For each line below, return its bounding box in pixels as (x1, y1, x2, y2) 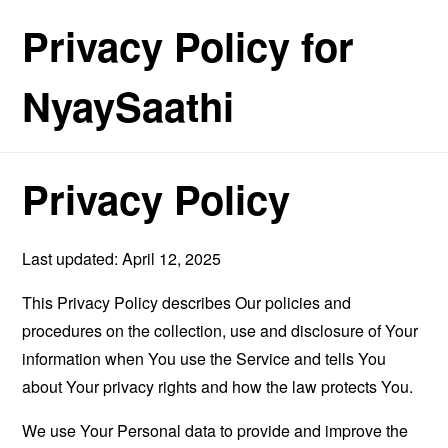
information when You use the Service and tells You (22, 347, 387, 370)
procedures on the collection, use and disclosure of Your (22, 319, 419, 342)
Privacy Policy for (22, 17, 355, 74)
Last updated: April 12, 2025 (22, 247, 222, 270)
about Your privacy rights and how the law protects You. (22, 375, 414, 398)
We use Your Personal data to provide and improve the (22, 419, 409, 442)
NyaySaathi (22, 77, 235, 134)
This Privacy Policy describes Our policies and (22, 291, 352, 314)
